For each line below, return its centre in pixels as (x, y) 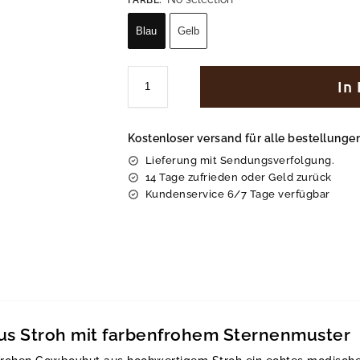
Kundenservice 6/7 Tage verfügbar (237, 194)
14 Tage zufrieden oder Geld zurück (238, 177)
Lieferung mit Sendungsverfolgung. (240, 160)
